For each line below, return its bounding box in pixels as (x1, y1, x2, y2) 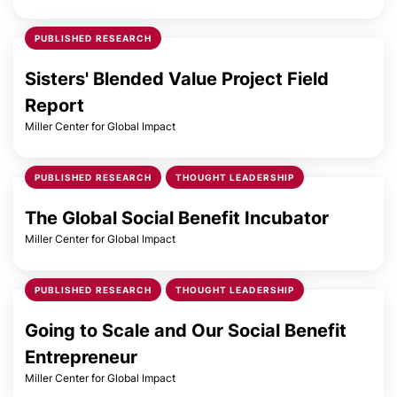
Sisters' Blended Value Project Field (25, 68, 329, 90)
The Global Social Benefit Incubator (25, 207, 329, 229)
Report (25, 95, 84, 116)
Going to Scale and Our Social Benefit (25, 320, 346, 341)
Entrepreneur (25, 346, 137, 368)
